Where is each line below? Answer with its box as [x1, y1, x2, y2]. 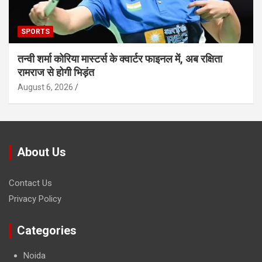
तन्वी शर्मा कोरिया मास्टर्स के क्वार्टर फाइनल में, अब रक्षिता [18, 52, 222, 65]
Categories [17, 223, 77, 237]
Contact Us [9, 177, 52, 188]
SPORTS [21, 27, 50, 36]
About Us [17, 144, 66, 159]
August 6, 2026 [18, 82, 73, 92]
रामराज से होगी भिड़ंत [18, 65, 94, 78]
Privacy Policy [9, 193, 61, 204]
